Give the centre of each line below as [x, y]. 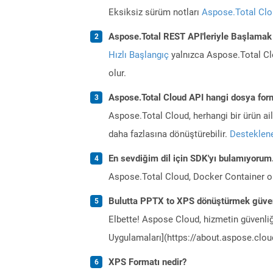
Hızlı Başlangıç [139, 55]
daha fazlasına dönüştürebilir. [169, 134]
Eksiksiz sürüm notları [155, 12]
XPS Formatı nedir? [147, 262]
